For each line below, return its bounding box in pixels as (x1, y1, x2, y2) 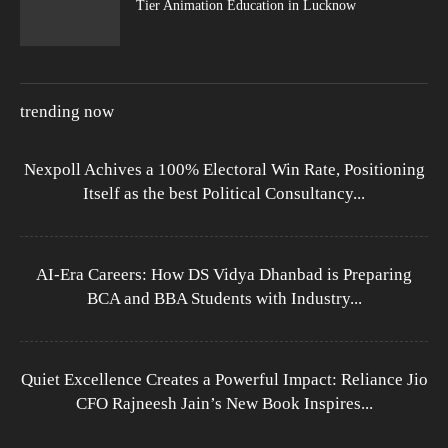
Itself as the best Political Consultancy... (83, 183, 365, 203)
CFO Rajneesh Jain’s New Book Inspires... (75, 393, 373, 413)
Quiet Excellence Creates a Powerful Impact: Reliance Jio (20, 369, 428, 389)
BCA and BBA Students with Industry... (86, 288, 362, 308)
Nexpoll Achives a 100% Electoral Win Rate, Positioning (23, 159, 425, 179)
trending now (20, 101, 114, 121)
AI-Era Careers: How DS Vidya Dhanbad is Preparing (36, 264, 412, 284)
